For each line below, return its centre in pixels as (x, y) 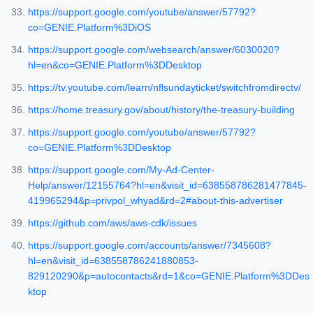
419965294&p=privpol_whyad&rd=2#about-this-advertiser (155, 201)
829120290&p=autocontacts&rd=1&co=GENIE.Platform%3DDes (169, 276)
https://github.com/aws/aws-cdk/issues (112, 223)
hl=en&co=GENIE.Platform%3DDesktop (115, 65)
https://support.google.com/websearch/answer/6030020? (154, 50)
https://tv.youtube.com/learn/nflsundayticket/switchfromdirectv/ (165, 88)
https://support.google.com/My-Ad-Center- (121, 170)
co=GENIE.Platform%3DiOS (89, 28)
